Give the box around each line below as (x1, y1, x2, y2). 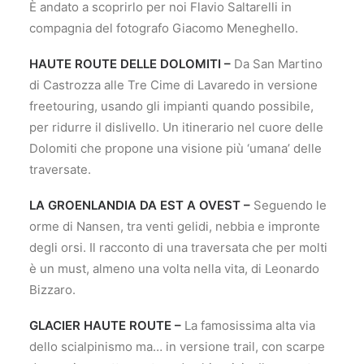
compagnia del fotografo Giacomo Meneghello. (29, 20, 298, 36)
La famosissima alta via (181, 318, 315, 333)
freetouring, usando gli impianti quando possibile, (29, 98, 314, 114)
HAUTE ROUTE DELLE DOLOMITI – (29, 56, 231, 71)
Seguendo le (250, 197, 327, 213)
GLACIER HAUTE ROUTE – (29, 318, 181, 333)
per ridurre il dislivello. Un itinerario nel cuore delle (29, 119, 323, 135)
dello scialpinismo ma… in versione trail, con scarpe (29, 339, 325, 354)
